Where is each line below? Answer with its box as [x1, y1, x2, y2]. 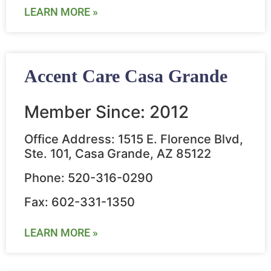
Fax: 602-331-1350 [24, 195, 135, 210]
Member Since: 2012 [24, 102, 189, 123]
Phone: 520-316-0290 [24, 171, 153, 186]
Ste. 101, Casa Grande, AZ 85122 [24, 146, 211, 162]
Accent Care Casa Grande [24, 66, 227, 87]
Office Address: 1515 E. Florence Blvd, [24, 132, 243, 147]
